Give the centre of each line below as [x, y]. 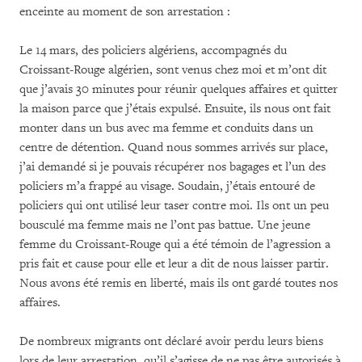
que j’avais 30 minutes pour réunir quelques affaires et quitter [179, 89]
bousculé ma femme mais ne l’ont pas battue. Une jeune [165, 225]
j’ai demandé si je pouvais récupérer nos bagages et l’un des [173, 166]
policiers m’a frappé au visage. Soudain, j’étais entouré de [167, 186]
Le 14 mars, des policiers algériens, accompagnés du [153, 50]
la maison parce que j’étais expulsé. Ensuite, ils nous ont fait [175, 108]
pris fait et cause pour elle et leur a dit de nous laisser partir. [174, 263]
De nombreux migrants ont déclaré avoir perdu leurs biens [171, 341]
